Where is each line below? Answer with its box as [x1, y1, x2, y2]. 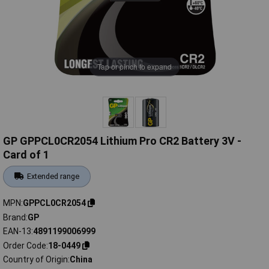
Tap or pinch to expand [97, 61, 172, 72]
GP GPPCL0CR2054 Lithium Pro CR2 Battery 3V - [3, 134, 241, 148]
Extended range [27, 172, 80, 181]
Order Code [3, 240, 46, 250]
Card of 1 [3, 148, 49, 162]
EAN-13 [3, 226, 31, 237]
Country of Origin [3, 255, 68, 265]
